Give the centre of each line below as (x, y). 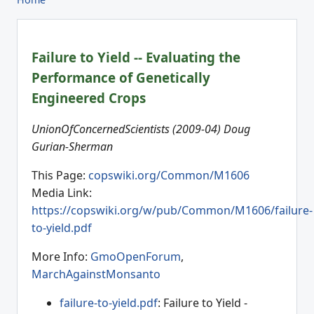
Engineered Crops (89, 97)
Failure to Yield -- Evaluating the (136, 57)
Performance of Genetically (121, 77)
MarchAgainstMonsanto (96, 274)
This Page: (60, 176)
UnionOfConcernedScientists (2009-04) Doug (141, 129)
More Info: (61, 257)
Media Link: (62, 193)
